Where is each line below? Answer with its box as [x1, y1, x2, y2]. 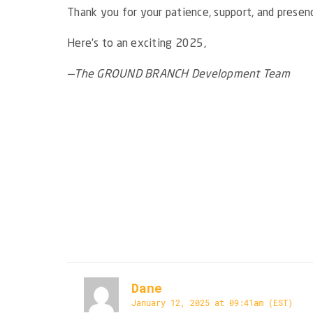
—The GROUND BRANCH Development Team [67, 69, 290, 81]
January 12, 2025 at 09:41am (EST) [131, 297, 293, 309]
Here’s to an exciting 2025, [67, 38, 206, 50]
